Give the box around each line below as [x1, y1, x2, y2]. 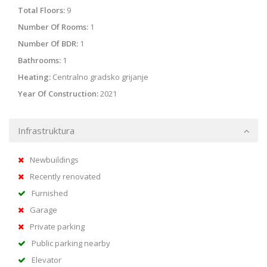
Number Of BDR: [18, 38, 78, 49]
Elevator [32, 254, 61, 266]
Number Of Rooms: [18, 21, 88, 33]
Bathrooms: [18, 55, 61, 66]
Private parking [30, 221, 85, 232]
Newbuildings [30, 154, 79, 166]
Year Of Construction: [18, 88, 98, 100]
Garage [30, 204, 57, 216]
